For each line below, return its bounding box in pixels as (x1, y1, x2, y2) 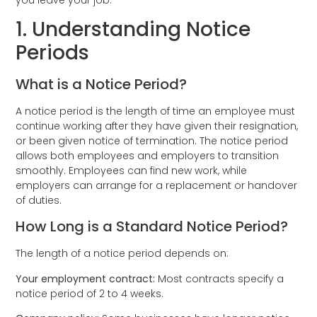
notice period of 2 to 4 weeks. (16, 286, 173, 301)
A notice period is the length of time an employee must (16, 103, 296, 118)
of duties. (16, 192, 65, 207)
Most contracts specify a (155, 271, 284, 286)
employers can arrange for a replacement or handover (16, 178, 298, 192)
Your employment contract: (16, 271, 156, 286)
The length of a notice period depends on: (16, 246, 232, 261)
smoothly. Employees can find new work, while (16, 163, 248, 178)
